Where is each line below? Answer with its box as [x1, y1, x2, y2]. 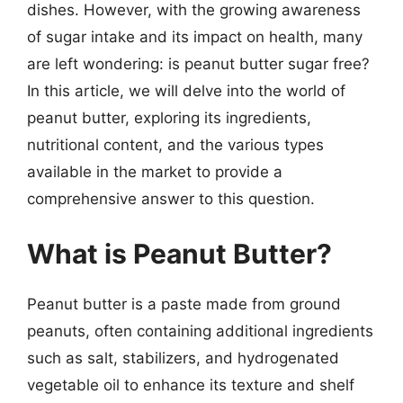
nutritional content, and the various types [27, 135, 324, 154]
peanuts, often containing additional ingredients [27, 322, 373, 340]
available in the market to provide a [27, 162, 282, 181]
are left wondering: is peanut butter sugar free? [27, 54, 370, 73]
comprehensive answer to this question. [27, 189, 315, 208]
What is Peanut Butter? [27, 237, 332, 270]
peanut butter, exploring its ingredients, [27, 108, 311, 127]
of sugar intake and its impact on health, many [27, 27, 363, 46]
